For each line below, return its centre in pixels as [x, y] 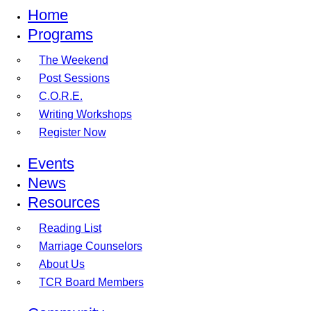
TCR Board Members [91, 282]
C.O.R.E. [61, 96]
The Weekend [74, 60]
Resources [64, 202]
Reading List [70, 228]
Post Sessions [74, 78]
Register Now [73, 132]
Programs [60, 34]
